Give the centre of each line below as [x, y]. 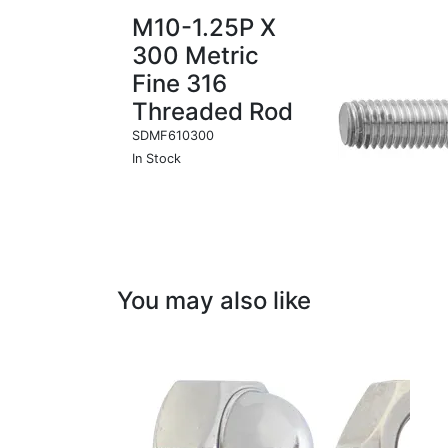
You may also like [214, 300]
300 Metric [195, 55]
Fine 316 [179, 83]
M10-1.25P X [204, 27]
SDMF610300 [173, 135]
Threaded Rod [212, 111]
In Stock [156, 158]
